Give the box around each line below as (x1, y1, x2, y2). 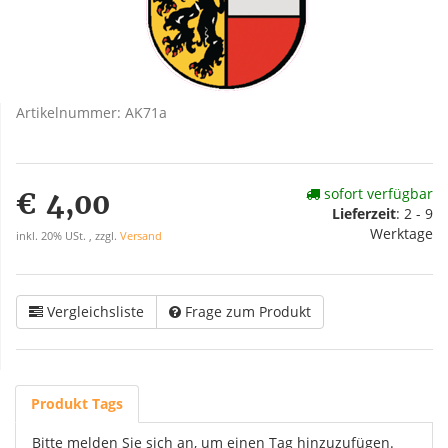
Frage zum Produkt (185, 302, 311, 321)
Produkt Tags (31, 394, 123, 413)
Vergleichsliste (47, 302, 144, 321)
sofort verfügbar (320, 184, 433, 203)
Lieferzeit (332, 204, 396, 223)
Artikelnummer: (16, 103, 125, 122)
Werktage (370, 224, 433, 243)
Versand (120, 229, 162, 243)
